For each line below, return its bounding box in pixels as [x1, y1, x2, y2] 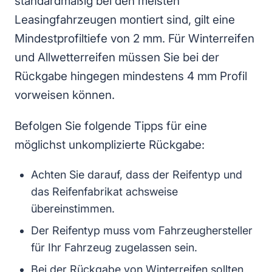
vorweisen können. [15, 88, 115, 103]
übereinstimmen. [31, 202, 115, 216]
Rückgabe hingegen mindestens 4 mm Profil [15, 69, 247, 84]
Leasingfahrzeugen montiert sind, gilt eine [15, 13, 235, 27]
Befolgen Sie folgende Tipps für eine [15, 119, 207, 134]
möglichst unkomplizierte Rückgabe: [15, 138, 205, 152]
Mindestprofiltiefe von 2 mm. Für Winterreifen [15, 32, 254, 46]
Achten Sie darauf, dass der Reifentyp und [31, 168, 242, 182]
